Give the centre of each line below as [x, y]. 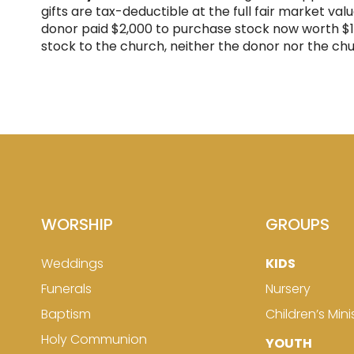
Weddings [72, 264]
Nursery [288, 289]
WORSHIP [77, 224]
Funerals [66, 289]
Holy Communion [94, 339]
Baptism [66, 314]
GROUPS [297, 224]
